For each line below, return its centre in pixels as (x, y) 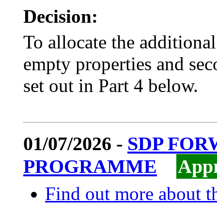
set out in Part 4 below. (111, 86)
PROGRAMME (90, 167)
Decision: (61, 16)
